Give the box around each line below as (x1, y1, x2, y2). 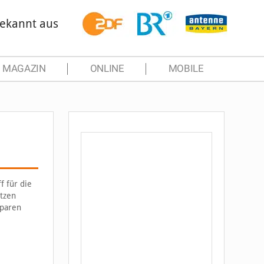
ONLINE (90, 63, 124, 74)
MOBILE (168, 63, 204, 74)
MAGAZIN (2, 63, 46, 74)
